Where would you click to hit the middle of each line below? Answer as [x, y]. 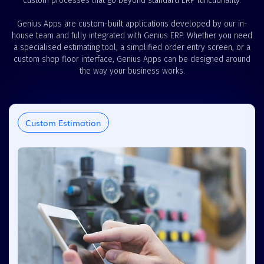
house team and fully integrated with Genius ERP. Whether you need [132, 35]
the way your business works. [132, 71]
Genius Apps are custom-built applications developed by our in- [132, 24]
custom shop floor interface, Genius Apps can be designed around [132, 59]
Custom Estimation [63, 122]
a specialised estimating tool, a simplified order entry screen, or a [132, 47]
